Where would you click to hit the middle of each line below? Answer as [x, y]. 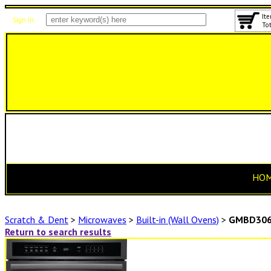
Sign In [23, 20]
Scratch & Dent [37, 220]
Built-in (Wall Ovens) [178, 220]
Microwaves [102, 220]
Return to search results [58, 232]
